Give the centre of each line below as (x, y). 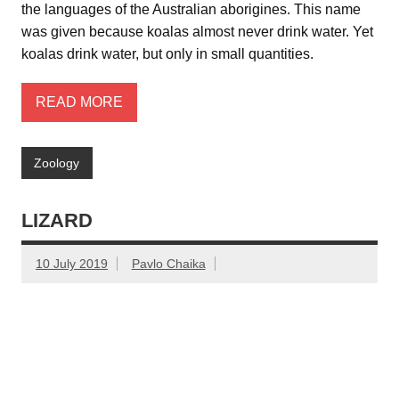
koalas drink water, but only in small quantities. (167, 53)
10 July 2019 (72, 264)
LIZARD (57, 221)
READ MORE (79, 102)
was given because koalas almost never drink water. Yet (197, 31)
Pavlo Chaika (168, 264)
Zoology (57, 163)
